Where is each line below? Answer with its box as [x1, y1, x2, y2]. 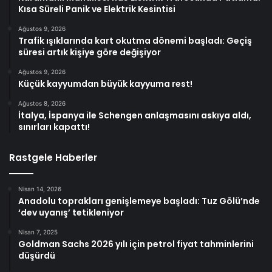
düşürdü [18, 249, 55, 262]
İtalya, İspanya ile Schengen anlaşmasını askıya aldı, [18, 109, 251, 121]
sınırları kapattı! [18, 120, 90, 133]
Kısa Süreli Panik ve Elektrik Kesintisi [18, 2, 175, 15]
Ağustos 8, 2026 [18, 99, 66, 107]
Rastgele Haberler [9, 151, 97, 164]
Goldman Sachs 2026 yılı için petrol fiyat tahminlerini [18, 237, 254, 250]
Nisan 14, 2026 [18, 185, 61, 192]
